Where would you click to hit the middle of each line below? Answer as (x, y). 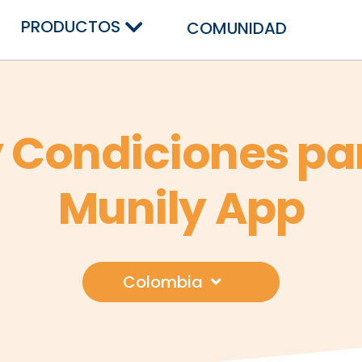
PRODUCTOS (70, 27)
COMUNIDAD (236, 29)
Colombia (163, 282)
